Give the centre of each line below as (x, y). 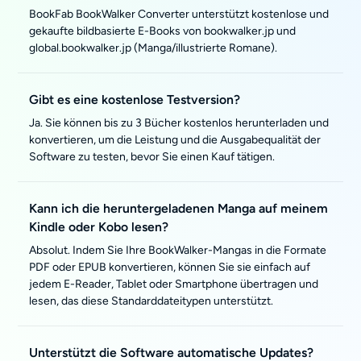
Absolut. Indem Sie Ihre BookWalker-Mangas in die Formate (178, 250)
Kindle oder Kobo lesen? (99, 227)
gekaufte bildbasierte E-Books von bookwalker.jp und (163, 31)
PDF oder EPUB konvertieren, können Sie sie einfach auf (170, 267)
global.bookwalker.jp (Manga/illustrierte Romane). (154, 48)
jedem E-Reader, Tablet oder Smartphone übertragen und (174, 284)
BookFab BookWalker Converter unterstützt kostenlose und (179, 14)
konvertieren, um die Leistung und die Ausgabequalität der (175, 140)
